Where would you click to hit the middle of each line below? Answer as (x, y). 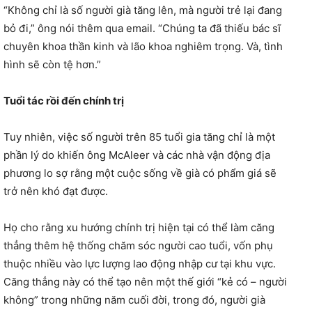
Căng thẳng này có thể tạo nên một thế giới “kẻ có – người (145, 281)
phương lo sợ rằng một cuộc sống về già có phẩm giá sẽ (140, 173)
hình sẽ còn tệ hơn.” (52, 64)
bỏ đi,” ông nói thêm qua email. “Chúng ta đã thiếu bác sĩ (142, 28)
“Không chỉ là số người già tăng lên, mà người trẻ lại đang (143, 10)
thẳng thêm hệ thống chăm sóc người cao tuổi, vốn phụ (138, 245)
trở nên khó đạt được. (56, 191)
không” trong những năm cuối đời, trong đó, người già (134, 299)
